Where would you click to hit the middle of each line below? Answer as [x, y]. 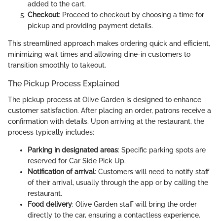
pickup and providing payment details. [90, 26]
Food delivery [50, 204]
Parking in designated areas [73, 150]
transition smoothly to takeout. [57, 65]
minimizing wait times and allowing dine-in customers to [99, 55]
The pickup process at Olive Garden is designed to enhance [105, 99]
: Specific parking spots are [162, 150]
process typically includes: [51, 132]
